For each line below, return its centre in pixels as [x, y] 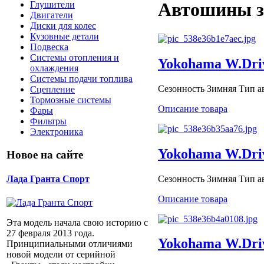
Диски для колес [63, 26]
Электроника [57, 132]
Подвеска [49, 47]
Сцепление [52, 90]
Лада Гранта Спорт [48, 179]
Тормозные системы [71, 100]
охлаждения [54, 68]
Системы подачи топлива [81, 79]
